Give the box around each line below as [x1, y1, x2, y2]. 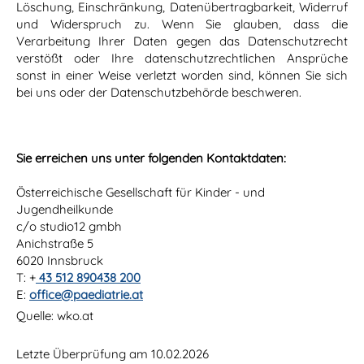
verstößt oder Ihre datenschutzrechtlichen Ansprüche [16, 50, 348, 67]
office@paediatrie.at [29, 287, 143, 303]
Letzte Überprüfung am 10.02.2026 [16, 346, 209, 362]
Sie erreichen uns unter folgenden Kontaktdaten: [16, 150, 286, 167]
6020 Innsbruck [16, 253, 103, 269]
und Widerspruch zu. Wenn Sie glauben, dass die [16, 16, 348, 32]
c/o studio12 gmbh [16, 219, 122, 235]
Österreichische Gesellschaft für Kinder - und [16, 184, 265, 201]
